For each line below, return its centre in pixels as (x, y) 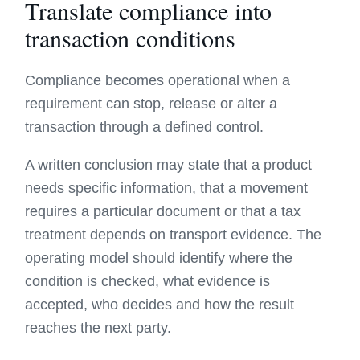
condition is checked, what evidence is (148, 281)
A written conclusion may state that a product (169, 165)
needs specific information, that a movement (167, 188)
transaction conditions (131, 38)
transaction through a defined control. (145, 127)
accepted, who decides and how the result (160, 305)
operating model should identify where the (159, 258)
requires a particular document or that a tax (163, 211)
